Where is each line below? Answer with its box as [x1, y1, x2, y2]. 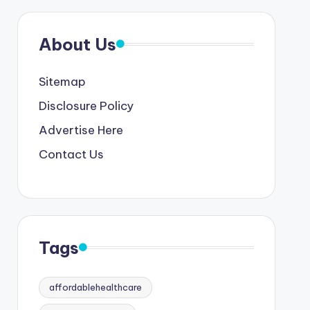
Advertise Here [38, 122, 123, 138]
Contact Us [38, 146, 104, 162]
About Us [38, 33, 116, 55]
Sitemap [38, 73, 86, 89]
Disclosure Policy [38, 98, 134, 113]
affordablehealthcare [48, 281, 142, 293]
